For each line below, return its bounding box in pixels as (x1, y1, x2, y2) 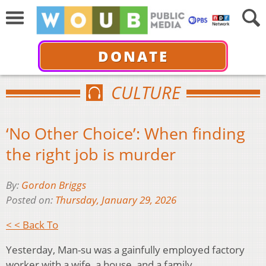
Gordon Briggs (21, 178, 86, 192)
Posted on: (6, 193, 55, 207)
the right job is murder (6, 142, 176, 165)
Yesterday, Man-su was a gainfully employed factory (6, 243, 245, 257)
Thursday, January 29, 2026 (55, 193, 176, 207)
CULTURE (110, 81, 180, 104)
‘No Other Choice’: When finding (6, 122, 245, 144)
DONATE (97, 46, 169, 66)
